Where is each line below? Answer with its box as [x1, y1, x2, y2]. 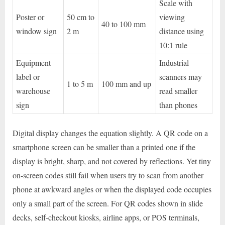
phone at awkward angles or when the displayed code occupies [13, 184, 211, 195]
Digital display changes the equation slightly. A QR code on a [13, 128, 208, 139]
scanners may [159, 71, 202, 82]
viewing [159, 12, 185, 23]
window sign [16, 26, 57, 37]
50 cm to [67, 12, 95, 23]
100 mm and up [101, 78, 152, 89]
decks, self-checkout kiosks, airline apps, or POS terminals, [13, 212, 199, 223]
